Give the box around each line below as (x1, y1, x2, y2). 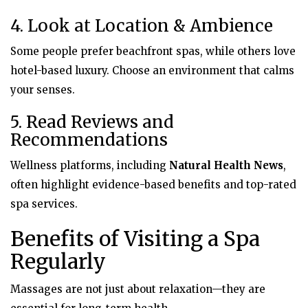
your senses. (10, 82, 75, 96)
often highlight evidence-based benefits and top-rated (10, 177, 296, 191)
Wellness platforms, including (10, 158, 169, 172)
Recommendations (10, 129, 168, 151)
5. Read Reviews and (10, 111, 174, 133)
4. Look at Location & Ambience (10, 14, 273, 36)
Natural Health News (169, 158, 283, 172)
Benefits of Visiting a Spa (10, 225, 260, 252)
